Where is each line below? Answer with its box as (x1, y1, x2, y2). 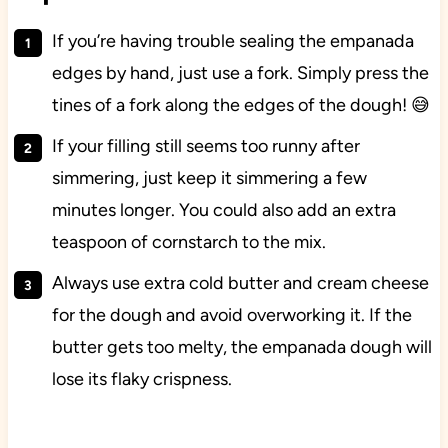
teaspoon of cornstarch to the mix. (51, 231, 326, 254)
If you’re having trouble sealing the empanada (51, 30, 414, 53)
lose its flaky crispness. (51, 368, 232, 391)
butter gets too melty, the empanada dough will (51, 336, 432, 359)
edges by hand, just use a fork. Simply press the (51, 62, 429, 85)
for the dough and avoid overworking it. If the (51, 304, 412, 327)
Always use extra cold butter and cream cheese (51, 272, 429, 295)
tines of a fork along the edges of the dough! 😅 (51, 94, 430, 117)
